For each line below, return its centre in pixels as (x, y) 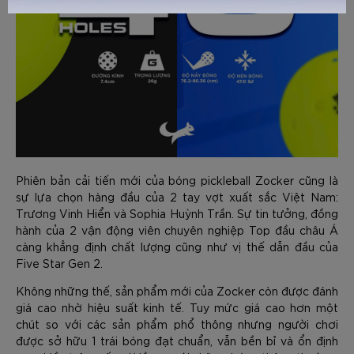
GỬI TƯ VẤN (95, 47)
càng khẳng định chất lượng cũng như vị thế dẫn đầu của (177, 247)
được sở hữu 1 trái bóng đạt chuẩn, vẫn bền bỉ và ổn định (177, 341)
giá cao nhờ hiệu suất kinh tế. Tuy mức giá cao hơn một (177, 307)
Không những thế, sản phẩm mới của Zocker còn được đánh (177, 291)
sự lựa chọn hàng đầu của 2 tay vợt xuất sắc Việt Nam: (177, 197)
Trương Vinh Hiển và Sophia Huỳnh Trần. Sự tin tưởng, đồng (177, 213)
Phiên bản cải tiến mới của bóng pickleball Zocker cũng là (177, 180)
